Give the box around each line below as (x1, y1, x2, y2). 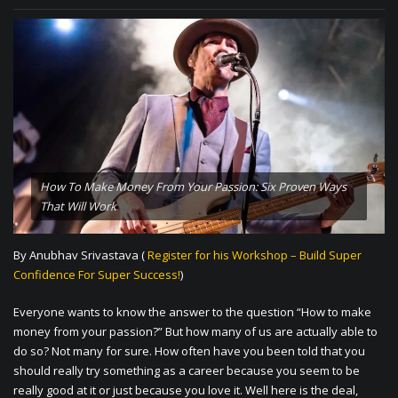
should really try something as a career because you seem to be (13, 362, 360, 379)
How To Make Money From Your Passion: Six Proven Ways (40, 179, 346, 195)
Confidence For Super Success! (13, 267, 180, 283)
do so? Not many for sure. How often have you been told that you (13, 343, 365, 360)
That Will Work (40, 198, 116, 215)
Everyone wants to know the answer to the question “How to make (13, 304, 371, 321)
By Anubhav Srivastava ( (13, 247, 147, 264)
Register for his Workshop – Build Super (147, 247, 362, 264)
